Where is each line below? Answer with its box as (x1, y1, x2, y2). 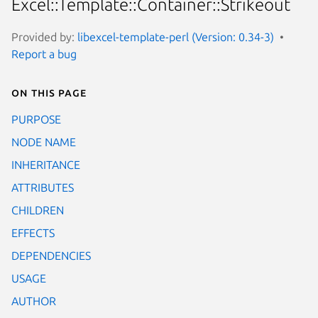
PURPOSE (11, 112, 61, 126)
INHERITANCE (11, 158, 80, 171)
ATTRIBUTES (11, 180, 74, 194)
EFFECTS (11, 226, 55, 239)
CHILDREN (11, 203, 64, 216)
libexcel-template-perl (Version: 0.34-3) (77, 30, 274, 43)
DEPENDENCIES (11, 248, 91, 262)
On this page (11, 85, 87, 99)
